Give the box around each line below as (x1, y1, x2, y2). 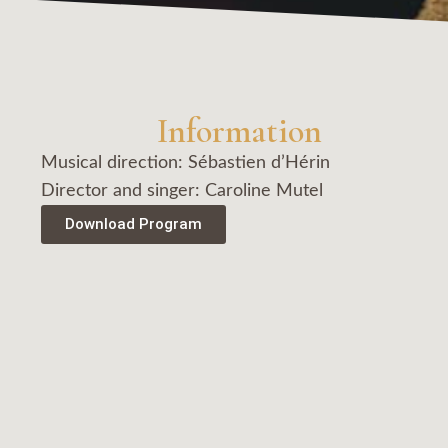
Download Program (65, 215, 203, 234)
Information (157, 111, 323, 153)
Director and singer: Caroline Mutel (41, 182, 324, 201)
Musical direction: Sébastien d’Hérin (41, 154, 331, 173)
